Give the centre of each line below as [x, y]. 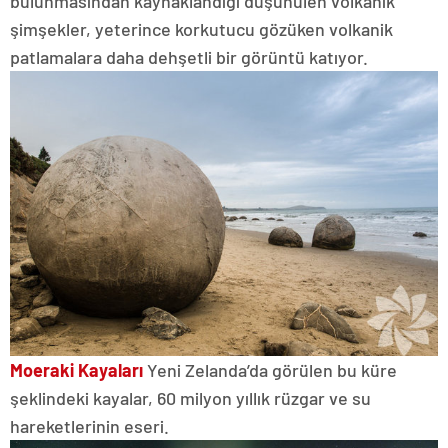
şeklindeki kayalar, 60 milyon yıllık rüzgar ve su [190, 397]
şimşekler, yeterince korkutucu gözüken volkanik [201, 28]
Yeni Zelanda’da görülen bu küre [270, 369]
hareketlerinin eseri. [89, 425]
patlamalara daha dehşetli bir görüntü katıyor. [189, 56]
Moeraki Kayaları [76, 369]
